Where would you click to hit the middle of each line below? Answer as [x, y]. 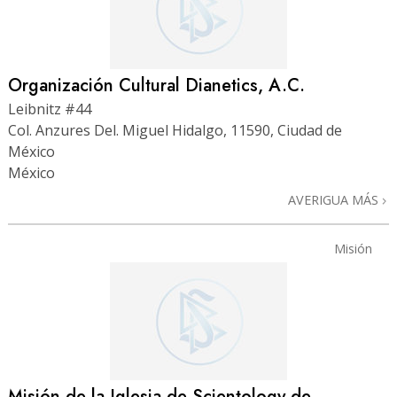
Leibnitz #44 [50, 109]
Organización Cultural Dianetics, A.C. [156, 85]
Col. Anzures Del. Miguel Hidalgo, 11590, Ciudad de [175, 130]
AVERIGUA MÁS [335, 199]
